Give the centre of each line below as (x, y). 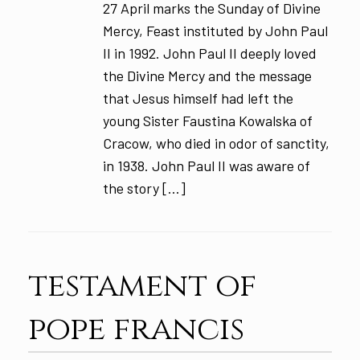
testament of (142, 286)
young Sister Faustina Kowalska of (207, 120)
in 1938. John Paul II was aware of (206, 165)
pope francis (136, 329)
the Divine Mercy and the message (207, 75)
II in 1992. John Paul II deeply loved (209, 53)
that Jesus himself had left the (198, 98)
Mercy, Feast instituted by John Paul (215, 30)
